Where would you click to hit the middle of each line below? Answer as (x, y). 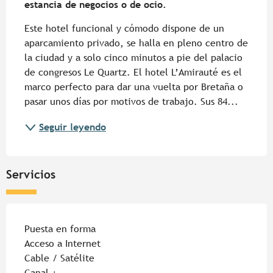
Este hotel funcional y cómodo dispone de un (124, 29)
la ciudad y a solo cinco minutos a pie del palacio (133, 58)
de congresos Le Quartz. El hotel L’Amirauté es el (133, 73)
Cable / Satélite (59, 258)
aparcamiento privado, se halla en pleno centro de (136, 43)
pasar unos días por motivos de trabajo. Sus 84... (131, 102)
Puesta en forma (60, 229)
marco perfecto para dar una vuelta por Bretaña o (134, 87)
